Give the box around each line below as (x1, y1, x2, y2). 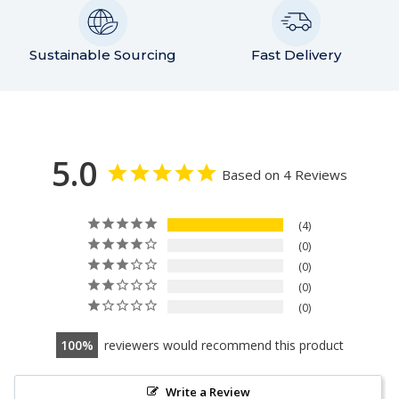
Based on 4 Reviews (222, 166, 347, 184)
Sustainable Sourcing (29, 46, 177, 64)
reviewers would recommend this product (103, 337, 344, 354)
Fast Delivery (250, 46, 341, 64)
